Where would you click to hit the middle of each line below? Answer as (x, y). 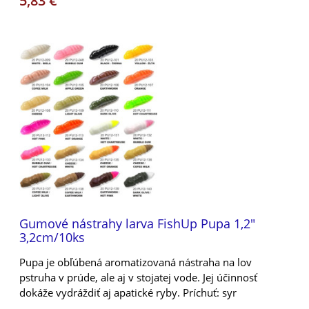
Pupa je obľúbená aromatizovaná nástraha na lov (136, 262)
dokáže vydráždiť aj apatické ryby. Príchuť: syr (128, 292)
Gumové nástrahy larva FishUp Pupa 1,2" (137, 223)
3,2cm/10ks (52, 237)
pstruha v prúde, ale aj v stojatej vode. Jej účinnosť (138, 277)
